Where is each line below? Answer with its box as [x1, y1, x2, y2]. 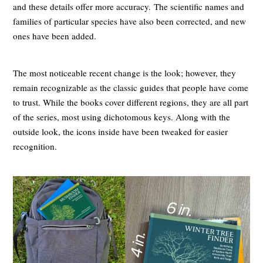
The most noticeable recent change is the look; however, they [13, 66, 237, 79]
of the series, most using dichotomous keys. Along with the [13, 110, 231, 123]
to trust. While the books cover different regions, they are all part [13, 96, 249, 108]
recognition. [13, 140, 60, 152]
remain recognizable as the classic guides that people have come [13, 81, 249, 93]
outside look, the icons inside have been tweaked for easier [13, 125, 228, 137]
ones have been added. [13, 29, 100, 42]
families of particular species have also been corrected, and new [13, 15, 247, 27]
